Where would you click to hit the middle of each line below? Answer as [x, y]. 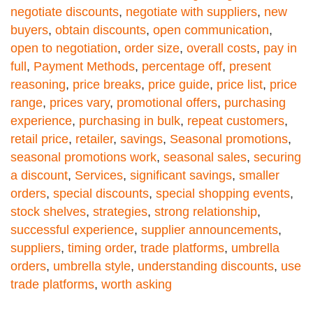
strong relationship [206, 211]
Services [99, 175]
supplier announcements [210, 230]
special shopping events [223, 193]
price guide [179, 84]
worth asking [137, 284]
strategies [120, 211]
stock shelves [48, 211]
